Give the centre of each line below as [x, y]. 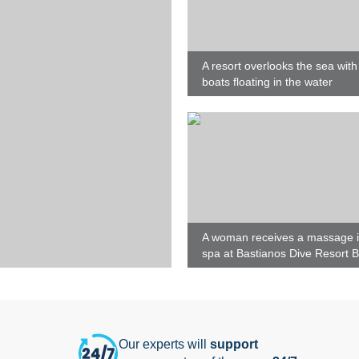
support [234, 344]
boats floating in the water [267, 82]
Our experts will [164, 344]
